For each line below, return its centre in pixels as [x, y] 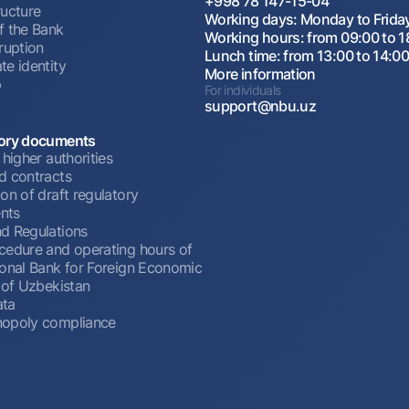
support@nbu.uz [261, 105]
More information [260, 73]
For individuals [243, 89]
